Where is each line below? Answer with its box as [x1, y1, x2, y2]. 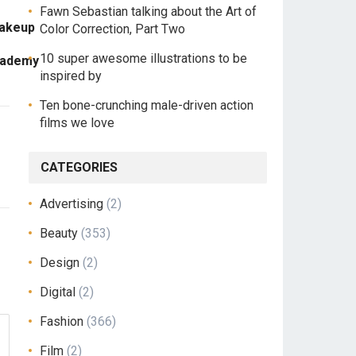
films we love [40, 115, 114, 130]
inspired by [40, 68, 102, 83]
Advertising [40, 196, 103, 211]
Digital [40, 284, 75, 300]
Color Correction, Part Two [40, 21, 185, 37]
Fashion [40, 314, 83, 329]
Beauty [40, 226, 78, 241]
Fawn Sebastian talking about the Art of [40, 4, 257, 19]
